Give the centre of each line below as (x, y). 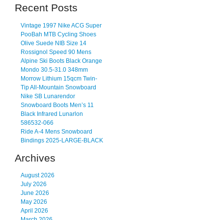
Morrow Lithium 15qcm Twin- (59, 78)
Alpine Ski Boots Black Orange (61, 61)
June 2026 (35, 193)
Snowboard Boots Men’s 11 (57, 105)
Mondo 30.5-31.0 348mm (54, 69)
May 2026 (34, 202)
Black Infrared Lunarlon (52, 114)
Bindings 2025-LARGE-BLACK (62, 140)
